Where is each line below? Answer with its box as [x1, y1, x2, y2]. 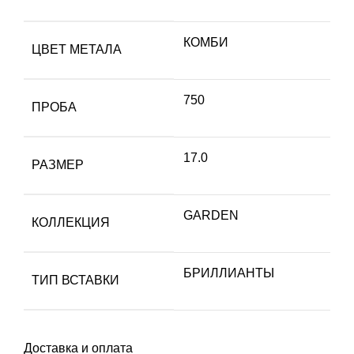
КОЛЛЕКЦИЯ [32, 216, 110, 230]
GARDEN [183, 209, 239, 223]
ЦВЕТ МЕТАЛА [32, 43, 122, 57]
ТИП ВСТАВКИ [32, 273, 119, 288]
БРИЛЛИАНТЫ [183, 266, 274, 281]
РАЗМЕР [32, 158, 84, 172]
